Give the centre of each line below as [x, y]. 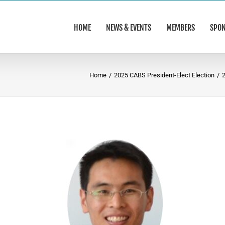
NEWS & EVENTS [128, 27]
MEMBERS [180, 27]
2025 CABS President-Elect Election [164, 75]
